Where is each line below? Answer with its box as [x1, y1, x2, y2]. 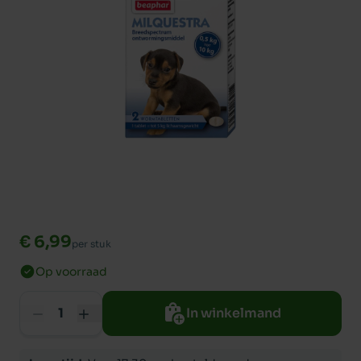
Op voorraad [35, 264, 107, 279]
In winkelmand [185, 305, 281, 322]
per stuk [72, 238, 111, 250]
